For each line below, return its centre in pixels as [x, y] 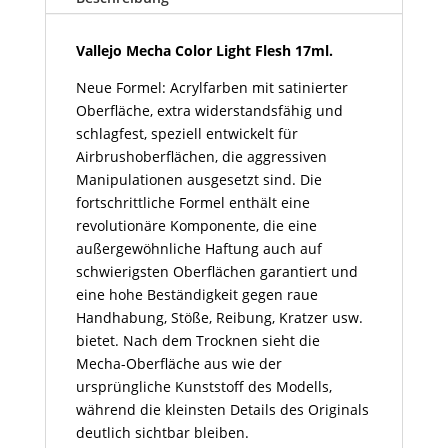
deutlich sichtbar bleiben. [162, 433]
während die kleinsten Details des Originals [222, 410]
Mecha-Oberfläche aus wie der [178, 364]
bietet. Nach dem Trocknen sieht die [197, 341]
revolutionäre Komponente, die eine [196, 226]
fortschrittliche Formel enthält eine [192, 203]
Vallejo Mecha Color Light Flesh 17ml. [204, 51]
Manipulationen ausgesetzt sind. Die [198, 180]
